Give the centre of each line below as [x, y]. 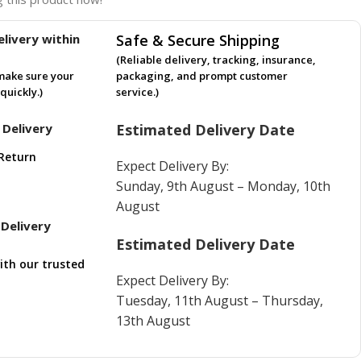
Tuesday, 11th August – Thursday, [220, 301]
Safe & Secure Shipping [198, 40]
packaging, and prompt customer [202, 76]
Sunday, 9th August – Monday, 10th [224, 186]
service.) [138, 92]
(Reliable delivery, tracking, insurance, [216, 60]
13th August [154, 321]
